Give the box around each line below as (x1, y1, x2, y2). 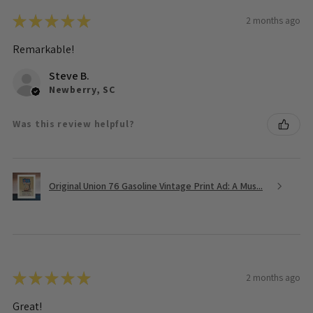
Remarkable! (13, 41, 74, 57)
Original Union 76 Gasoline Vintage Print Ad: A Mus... (49, 180, 263, 193)
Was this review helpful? (13, 117, 135, 131)
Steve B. (49, 68, 89, 83)
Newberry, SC (49, 82, 115, 96)
